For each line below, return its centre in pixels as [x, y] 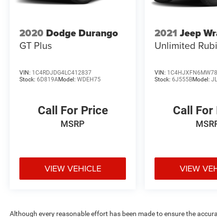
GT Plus [36, 46]
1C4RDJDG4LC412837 [62, 72]
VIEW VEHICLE [73, 169]
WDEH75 [89, 79]
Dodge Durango [82, 33]
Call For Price [73, 110]
